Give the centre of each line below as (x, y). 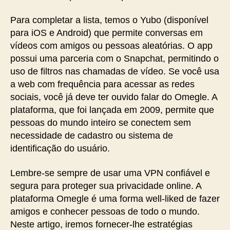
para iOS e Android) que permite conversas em (107, 33)
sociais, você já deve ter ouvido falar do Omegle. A (114, 97)
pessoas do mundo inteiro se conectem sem (101, 123)
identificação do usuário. (60, 148)
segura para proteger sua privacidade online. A (106, 186)
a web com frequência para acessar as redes (102, 84)
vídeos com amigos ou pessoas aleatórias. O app (111, 46)
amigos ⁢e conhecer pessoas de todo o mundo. (105, 211)
